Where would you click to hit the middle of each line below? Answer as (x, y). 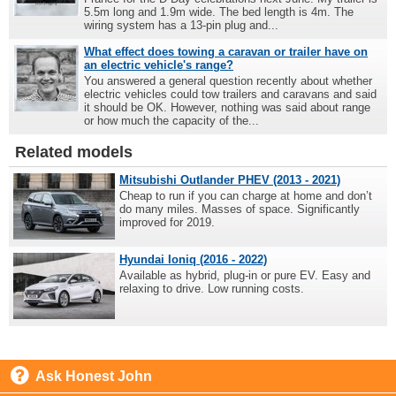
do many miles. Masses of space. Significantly (240, 209)
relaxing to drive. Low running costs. (212, 289)
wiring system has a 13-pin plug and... (181, 26)
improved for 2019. (167, 223)
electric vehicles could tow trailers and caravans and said (230, 95)
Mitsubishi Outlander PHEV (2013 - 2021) (230, 180)
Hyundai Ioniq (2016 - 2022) (193, 260)
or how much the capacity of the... (171, 121)
